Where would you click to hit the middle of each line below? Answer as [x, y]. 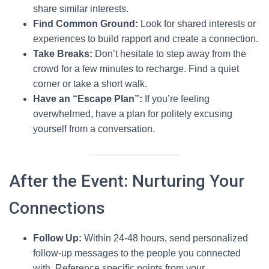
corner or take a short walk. [90, 83]
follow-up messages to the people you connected [137, 253]
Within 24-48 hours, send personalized [165, 238]
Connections [57, 208]
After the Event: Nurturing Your [127, 181]
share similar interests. [81, 8]
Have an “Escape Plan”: [88, 98]
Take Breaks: [63, 53]
